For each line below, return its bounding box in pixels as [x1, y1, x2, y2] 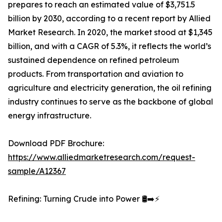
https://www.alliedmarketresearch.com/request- [8, 152, 195, 163]
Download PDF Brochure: [8, 138, 104, 149]
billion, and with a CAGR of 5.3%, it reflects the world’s [8, 41, 211, 52]
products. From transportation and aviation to [8, 69, 183, 79]
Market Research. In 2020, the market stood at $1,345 [8, 27, 213, 38]
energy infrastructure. [8, 111, 91, 121]
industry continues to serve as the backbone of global [8, 97, 213, 107]
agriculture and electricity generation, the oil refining [8, 83, 212, 93]
